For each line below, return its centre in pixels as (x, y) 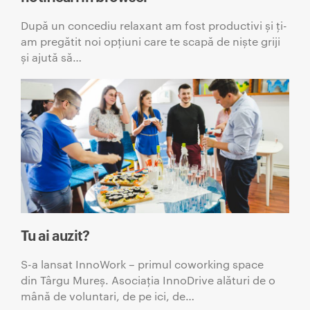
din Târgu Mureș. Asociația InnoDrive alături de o (148, 280)
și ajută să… (51, 57)
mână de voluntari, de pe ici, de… (108, 296)
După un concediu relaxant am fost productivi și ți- (154, 25)
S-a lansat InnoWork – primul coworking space (142, 264)
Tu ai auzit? (55, 235)
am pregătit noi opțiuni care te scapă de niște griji (151, 41)
